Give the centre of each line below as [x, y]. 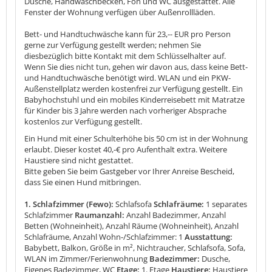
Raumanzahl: [100, 215]
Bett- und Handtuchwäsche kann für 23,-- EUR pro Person [127, 34]
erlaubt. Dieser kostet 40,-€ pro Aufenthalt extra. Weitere [126, 149]
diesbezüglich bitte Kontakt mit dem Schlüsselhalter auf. [125, 56]
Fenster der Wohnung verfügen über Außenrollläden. [120, 12]
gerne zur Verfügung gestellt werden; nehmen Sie [113, 45]
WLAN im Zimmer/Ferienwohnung [86, 258]
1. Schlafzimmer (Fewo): [70, 204]
